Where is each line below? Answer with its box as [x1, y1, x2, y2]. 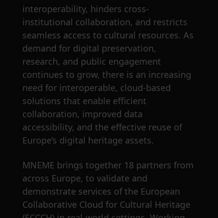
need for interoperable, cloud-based [22, 82, 171, 94]
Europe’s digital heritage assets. [22, 134, 154, 146]
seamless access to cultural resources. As [22, 29, 194, 41]
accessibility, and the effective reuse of [22, 121, 182, 133]
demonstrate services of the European [22, 185, 180, 198]
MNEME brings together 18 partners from [22, 159, 194, 171]
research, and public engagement [22, 55, 161, 68]
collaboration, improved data [22, 108, 143, 120]
